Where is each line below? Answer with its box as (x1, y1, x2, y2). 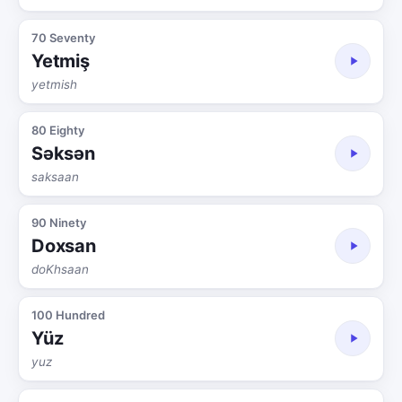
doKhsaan (31, 261, 89, 276)
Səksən (31, 142, 95, 164)
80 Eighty (31, 122, 84, 137)
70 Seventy (31, 30, 95, 45)
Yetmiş (31, 49, 90, 72)
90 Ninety (31, 214, 86, 230)
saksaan (31, 169, 79, 184)
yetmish (31, 76, 77, 92)
